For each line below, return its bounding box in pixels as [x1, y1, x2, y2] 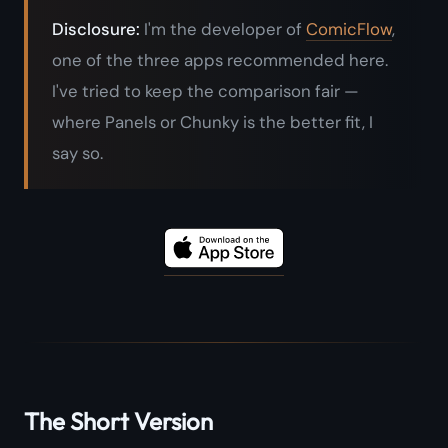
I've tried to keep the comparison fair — [52, 80, 359, 103]
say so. [52, 142, 103, 165]
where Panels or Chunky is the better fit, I [52, 111, 373, 134]
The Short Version [24, 406, 213, 437]
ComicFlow [306, 18, 392, 41]
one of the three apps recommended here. [52, 49, 388, 72]
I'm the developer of [140, 18, 306, 41]
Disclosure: [52, 18, 140, 41]
